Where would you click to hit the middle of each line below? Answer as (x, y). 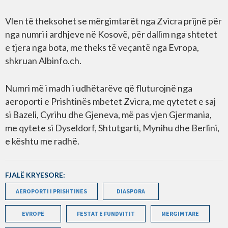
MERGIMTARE (180, 214)
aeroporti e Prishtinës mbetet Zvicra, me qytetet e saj (110, 102)
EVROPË (33, 214)
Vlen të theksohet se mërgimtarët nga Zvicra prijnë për (113, 21)
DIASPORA (131, 191)
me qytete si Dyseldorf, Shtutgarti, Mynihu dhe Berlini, (112, 128)
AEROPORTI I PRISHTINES (51, 191)
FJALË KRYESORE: (35, 175)
